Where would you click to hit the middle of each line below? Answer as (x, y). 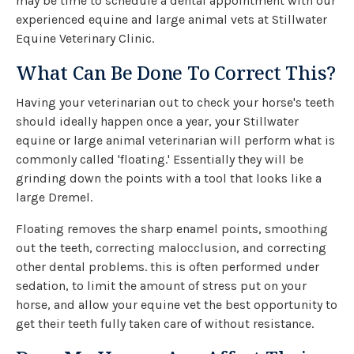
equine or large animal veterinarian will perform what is (175, 140)
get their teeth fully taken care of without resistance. (165, 323)
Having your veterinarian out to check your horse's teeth (175, 102)
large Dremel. (54, 197)
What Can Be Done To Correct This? (176, 72)
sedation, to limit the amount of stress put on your (161, 285)
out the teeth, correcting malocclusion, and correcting (171, 247)
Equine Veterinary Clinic (84, 38)
